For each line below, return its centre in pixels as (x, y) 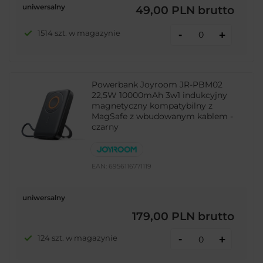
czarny (105, 127)
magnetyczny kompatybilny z (152, 105)
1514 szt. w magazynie (79, 33)
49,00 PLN (165, 11)
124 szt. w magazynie (77, 238)
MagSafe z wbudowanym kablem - (163, 116)
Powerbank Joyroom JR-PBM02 (157, 84)
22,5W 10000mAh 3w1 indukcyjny (160, 95)
